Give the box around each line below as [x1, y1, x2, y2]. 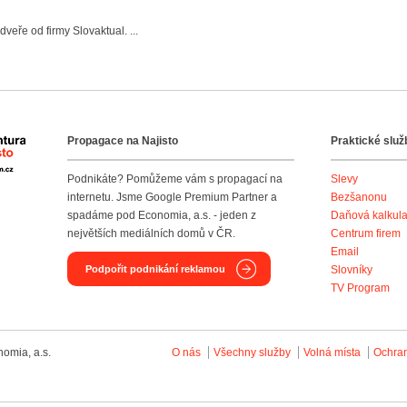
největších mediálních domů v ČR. [67, 227, 235, 240]
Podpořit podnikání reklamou [85, 263, 225, 274]
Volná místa [303, 346, 361, 359]
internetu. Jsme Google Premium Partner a [67, 191, 277, 203]
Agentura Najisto [25, 139, 108, 152]
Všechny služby [213, 346, 293, 359]
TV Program [331, 282, 390, 294]
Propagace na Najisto [67, 134, 178, 147]
